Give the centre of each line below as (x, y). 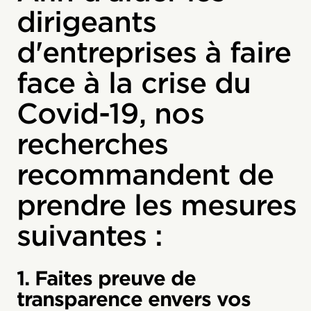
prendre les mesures (157, 205)
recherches (92, 144)
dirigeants (86, 22)
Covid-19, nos (110, 114)
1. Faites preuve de (106, 278)
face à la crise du (134, 83)
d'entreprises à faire (154, 52)
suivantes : (90, 236)
